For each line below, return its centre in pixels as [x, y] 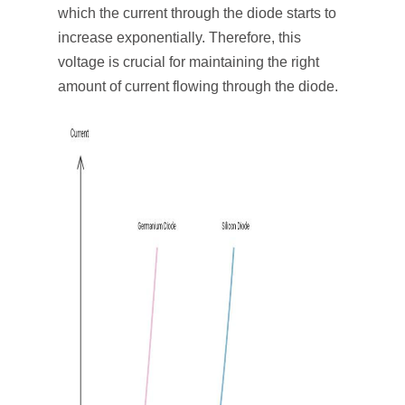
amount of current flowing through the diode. [198, 86]
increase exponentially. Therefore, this [179, 38]
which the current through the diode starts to [197, 13]
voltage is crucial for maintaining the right [188, 62]
